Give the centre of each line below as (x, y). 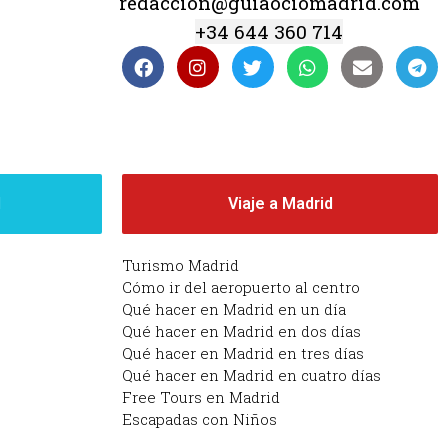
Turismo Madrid (180, 265)
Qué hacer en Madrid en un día (234, 309)
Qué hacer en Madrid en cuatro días (251, 375)
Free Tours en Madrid (201, 397)
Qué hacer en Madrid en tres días (243, 353)
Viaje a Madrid (280, 204)
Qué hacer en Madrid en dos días (241, 331)
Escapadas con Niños (199, 419)
